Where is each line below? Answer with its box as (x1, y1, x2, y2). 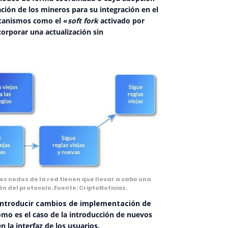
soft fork (68, 15, 98, 25)
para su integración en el (70, 4, 158, 14)
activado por (98, 15, 145, 25)
